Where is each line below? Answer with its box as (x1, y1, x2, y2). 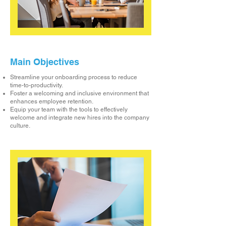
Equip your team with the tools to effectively (10, 106, 128, 113)
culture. (10, 122, 30, 129)
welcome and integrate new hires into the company (10, 114, 149, 121)
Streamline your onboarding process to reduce (10, 74, 137, 81)
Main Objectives (10, 56, 79, 67)
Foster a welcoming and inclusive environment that (10, 90, 149, 97)
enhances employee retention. (10, 98, 93, 105)
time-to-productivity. (10, 82, 63, 89)
